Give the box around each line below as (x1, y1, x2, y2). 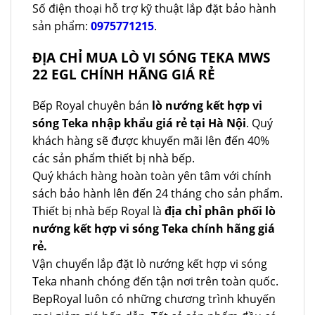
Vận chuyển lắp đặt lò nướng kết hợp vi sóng (32, 256, 267, 272)
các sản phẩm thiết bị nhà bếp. (32, 150, 195, 167)
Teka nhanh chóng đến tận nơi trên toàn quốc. (32, 274, 278, 290)
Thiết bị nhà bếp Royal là (32, 203, 165, 219)
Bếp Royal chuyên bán (32, 98, 149, 114)
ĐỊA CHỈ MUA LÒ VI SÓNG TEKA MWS (32, 48, 270, 67)
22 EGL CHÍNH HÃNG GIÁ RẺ (32, 65, 215, 84)
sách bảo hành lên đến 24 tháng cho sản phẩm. (32, 186, 283, 202)
